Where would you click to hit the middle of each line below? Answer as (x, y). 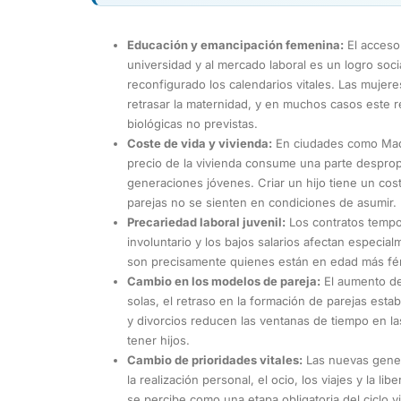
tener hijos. (158, 340)
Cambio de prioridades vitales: (215, 359)
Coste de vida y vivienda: (200, 143)
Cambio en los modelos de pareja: (224, 281)
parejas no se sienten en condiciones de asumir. (262, 202)
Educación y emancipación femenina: (235, 44)
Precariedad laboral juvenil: (206, 222)
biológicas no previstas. (192, 123)
